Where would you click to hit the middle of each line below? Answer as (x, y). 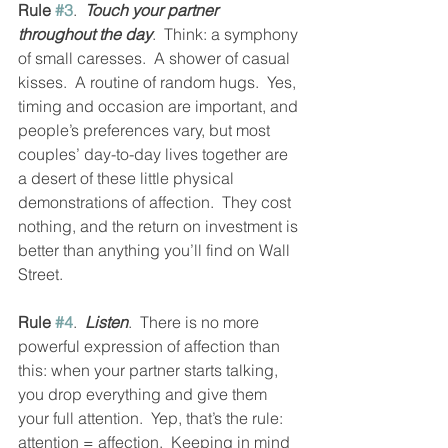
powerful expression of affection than (151, 346)
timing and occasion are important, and (160, 106)
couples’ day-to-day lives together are (155, 154)
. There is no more (195, 322)
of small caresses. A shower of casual (156, 58)
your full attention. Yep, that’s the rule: (152, 418)
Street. (40, 274)
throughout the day (85, 34)
